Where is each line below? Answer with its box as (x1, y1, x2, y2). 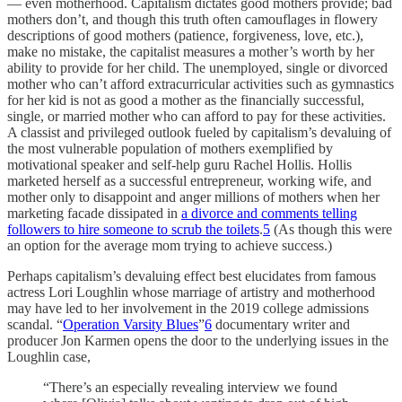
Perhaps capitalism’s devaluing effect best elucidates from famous (7, 268, 376, 284)
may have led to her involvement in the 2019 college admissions (7, 301, 369, 317)
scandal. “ (7, 317, 63, 333)
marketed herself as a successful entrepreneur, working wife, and (7, 173, 371, 189)
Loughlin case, (7, 349, 91, 365)
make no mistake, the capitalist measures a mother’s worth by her (7, 44, 374, 60)
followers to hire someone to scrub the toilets (7, 222, 259, 238)
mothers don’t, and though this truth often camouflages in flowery (7, 12, 378, 28)
